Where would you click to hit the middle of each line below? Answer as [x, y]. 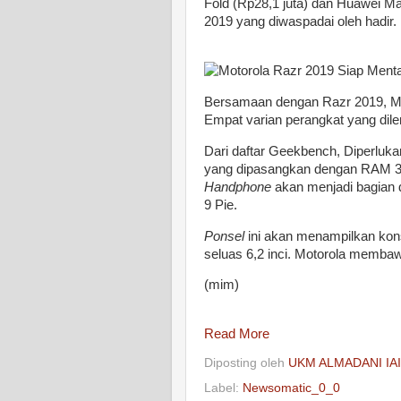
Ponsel [224, 236]
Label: [223, 388]
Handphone [238, 187]
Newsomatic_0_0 [291, 388]
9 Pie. [221, 205]
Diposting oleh [246, 363]
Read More [237, 334]
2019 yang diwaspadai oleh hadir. [300, 22]
